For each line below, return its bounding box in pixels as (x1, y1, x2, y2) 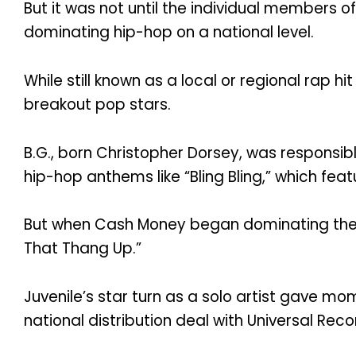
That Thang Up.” (24, 238, 141, 260)
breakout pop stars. (24, 93, 171, 115)
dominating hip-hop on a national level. (24, 21, 314, 43)
